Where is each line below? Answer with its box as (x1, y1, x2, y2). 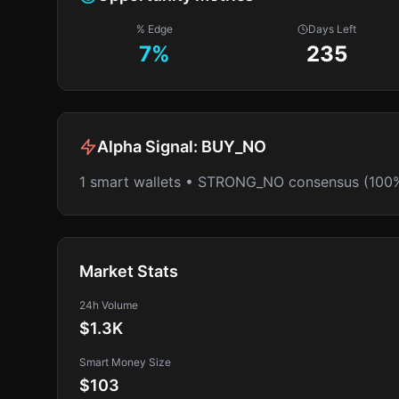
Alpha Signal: (97, 137, 201, 156)
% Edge (136, 22, 174, 36)
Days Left (308, 22, 357, 36)
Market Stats (79, 262, 178, 281)
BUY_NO (201, 137, 266, 156)
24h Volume (79, 298, 138, 312)
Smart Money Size (79, 355, 171, 369)
